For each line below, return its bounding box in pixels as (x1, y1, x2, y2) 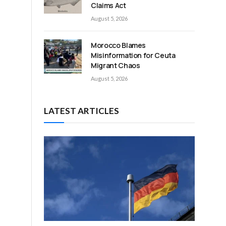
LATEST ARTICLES (44, 105, 119, 117)
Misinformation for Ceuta (91, 50, 176, 61)
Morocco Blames (91, 40, 146, 50)
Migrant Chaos (91, 61, 140, 71)
